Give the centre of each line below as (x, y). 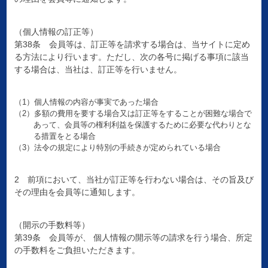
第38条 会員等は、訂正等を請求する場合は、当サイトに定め (132, 45)
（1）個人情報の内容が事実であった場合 (86, 102)
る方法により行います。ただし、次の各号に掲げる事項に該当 (131, 57)
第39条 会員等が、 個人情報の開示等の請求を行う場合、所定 (133, 238)
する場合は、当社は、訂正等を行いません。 (98, 70)
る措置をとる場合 (65, 136)
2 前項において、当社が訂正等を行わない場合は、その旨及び (134, 180)
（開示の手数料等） (52, 225)
